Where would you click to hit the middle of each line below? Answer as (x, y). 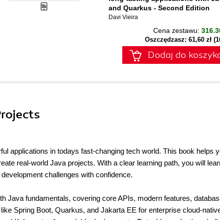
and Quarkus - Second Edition (159, 8)
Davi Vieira (123, 17)
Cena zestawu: (177, 30)
